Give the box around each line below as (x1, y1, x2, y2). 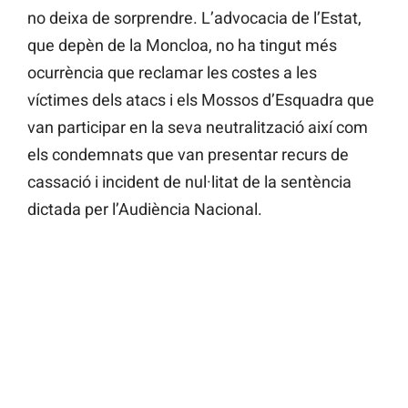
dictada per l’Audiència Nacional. (27, 199, 262, 219)
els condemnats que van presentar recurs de (27, 145, 349, 165)
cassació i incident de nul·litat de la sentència (27, 172, 352, 192)
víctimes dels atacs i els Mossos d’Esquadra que (27, 90, 374, 110)
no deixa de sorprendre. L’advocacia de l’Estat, (27, 8, 362, 28)
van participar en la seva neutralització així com (27, 117, 368, 138)
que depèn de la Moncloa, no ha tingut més (27, 36, 337, 56)
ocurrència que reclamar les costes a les (27, 63, 317, 83)
